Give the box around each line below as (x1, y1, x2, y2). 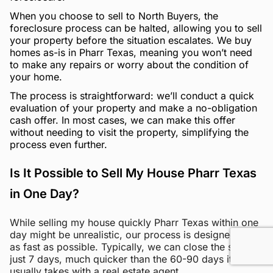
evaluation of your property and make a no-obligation (10, 101, 257, 114)
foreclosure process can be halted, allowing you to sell (10, 21, 262, 34)
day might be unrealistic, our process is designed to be (10, 228, 263, 241)
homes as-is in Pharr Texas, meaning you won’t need (10, 46, 252, 58)
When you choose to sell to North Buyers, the (10, 9, 218, 22)
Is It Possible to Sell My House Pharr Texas (10, 165, 257, 180)
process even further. (10, 138, 107, 151)
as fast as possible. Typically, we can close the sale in (10, 240, 257, 253)
